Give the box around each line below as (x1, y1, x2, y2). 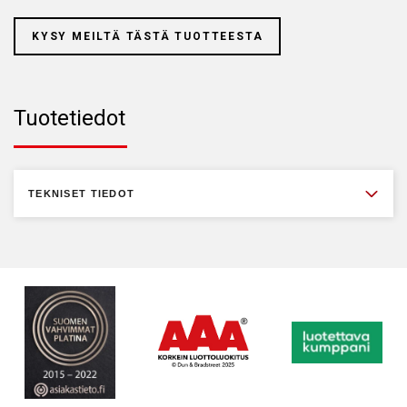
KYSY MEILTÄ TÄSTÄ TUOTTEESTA (32, 30, 263, 43)
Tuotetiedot (14, 105, 125, 131)
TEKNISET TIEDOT (28, 188, 135, 199)
